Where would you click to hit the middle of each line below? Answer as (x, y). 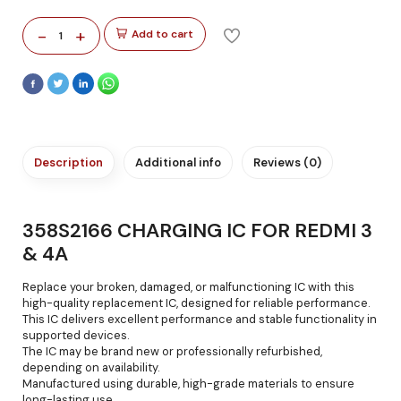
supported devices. (76, 335)
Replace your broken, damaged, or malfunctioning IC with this (188, 286)
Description (68, 162)
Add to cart (162, 34)
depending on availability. (91, 367)
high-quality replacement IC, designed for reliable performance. (196, 303)
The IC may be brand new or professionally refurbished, (172, 351)
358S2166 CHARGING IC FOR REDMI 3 (197, 230)
